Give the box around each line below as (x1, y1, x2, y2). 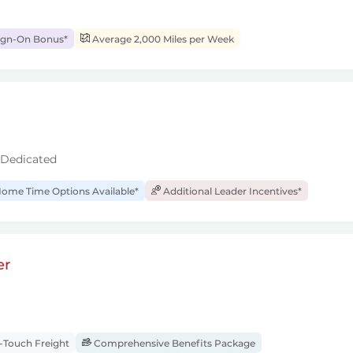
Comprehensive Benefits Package (91, 337, 255, 349)
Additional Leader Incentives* (161, 185, 302, 197)
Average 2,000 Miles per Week (90, 33, 234, 45)
